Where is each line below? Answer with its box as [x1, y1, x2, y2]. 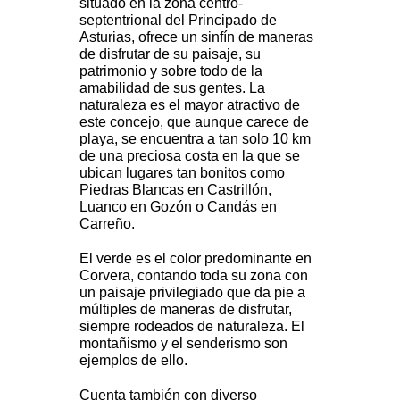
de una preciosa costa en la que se [79, 148, 300, 164]
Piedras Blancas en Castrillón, [79, 182, 271, 198]
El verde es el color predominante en [79, 251, 312, 267]
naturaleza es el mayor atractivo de [79, 97, 300, 113]
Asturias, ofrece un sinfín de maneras [79, 29, 313, 46]
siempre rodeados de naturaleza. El [79, 319, 304, 335]
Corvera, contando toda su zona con [79, 268, 308, 284]
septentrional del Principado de [79, 12, 277, 29]
